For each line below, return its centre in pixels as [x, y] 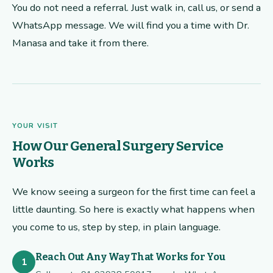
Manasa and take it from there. [80, 43]
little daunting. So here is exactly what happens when [133, 210]
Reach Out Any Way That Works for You [130, 257]
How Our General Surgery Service [118, 146]
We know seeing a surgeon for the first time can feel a [134, 192]
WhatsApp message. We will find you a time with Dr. [131, 26]
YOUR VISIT [35, 126]
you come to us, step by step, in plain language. [116, 227]
